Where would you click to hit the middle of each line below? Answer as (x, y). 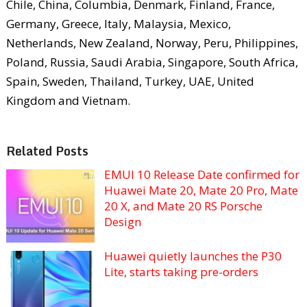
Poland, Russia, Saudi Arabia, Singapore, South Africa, (152, 62)
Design (122, 221)
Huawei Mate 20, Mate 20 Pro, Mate (201, 190)
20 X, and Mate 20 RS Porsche (183, 206)
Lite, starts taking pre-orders (181, 271)
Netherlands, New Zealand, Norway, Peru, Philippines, (152, 42)
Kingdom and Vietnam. (68, 100)
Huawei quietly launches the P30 (193, 256)
